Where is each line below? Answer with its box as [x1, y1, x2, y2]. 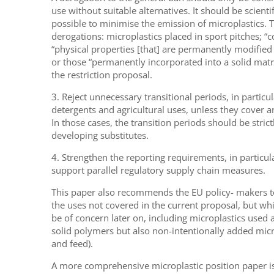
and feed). [51, 237, 93, 250]
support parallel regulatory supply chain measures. [51, 164, 265, 177]
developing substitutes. [51, 129, 149, 142]
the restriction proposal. [51, 68, 152, 81]
